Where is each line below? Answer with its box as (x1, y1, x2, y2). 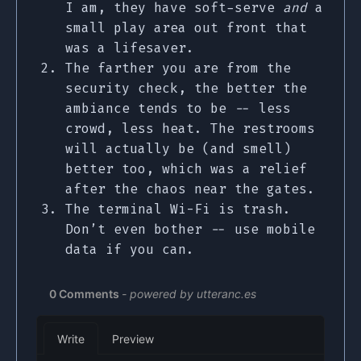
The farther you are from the (65, 60, 291, 77)
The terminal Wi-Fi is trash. (65, 201, 291, 218)
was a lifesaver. (65, 39, 194, 57)
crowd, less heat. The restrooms (65, 120, 315, 138)
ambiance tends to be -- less (65, 100, 291, 118)
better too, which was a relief (65, 160, 307, 178)
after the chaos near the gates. (65, 180, 315, 198)
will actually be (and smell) (65, 140, 291, 158)
